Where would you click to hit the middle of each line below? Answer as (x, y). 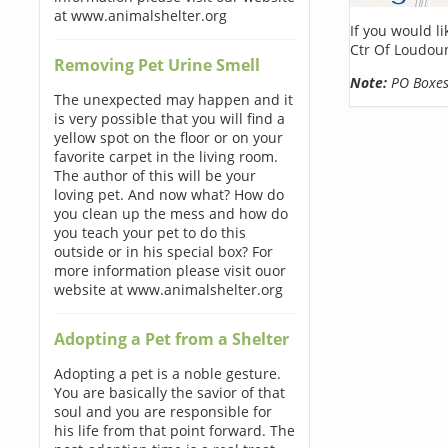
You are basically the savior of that (169, 392)
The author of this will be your (154, 175)
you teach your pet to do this (149, 232)
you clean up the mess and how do (170, 213)
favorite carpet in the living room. (165, 156)
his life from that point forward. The (174, 430)
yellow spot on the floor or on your (168, 137)
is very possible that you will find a (169, 118)
